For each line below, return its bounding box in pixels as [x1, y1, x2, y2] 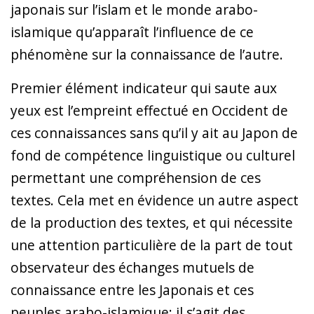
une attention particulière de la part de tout [11, 235, 293, 254]
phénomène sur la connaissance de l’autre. [11, 44, 283, 64]
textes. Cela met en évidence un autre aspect [11, 190, 299, 210]
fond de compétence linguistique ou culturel [11, 145, 295, 165]
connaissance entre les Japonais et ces [11, 280, 254, 299]
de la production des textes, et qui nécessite [11, 212, 293, 232]
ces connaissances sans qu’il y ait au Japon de [11, 123, 298, 142]
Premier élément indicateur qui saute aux [11, 78, 277, 97]
